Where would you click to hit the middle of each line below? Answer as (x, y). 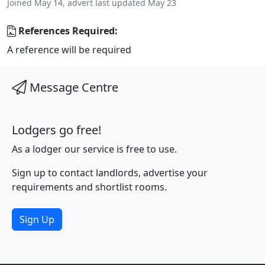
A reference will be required (69, 50)
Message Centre (72, 87)
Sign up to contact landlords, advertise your (110, 173)
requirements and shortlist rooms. (89, 187)
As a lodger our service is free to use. (94, 149)
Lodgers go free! (56, 130)
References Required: (67, 31)
